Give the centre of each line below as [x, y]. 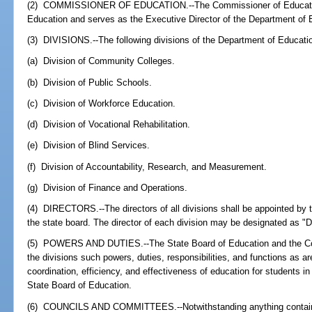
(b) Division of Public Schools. [90, 82]
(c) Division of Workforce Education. [102, 103]
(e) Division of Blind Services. [89, 146]
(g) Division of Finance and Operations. [108, 187]
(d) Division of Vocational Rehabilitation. [109, 125]
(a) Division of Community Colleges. [101, 61]
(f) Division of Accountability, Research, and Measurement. [147, 166]
